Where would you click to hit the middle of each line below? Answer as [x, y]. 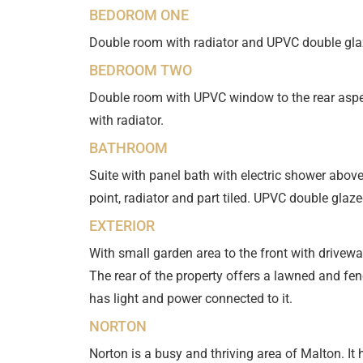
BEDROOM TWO [140, 70]
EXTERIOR [122, 226]
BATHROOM [128, 148]
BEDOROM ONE [139, 15]
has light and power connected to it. [190, 299]
